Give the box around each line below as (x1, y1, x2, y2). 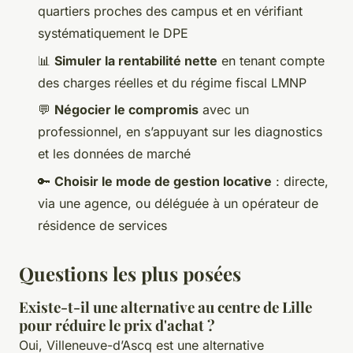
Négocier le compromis (54, 102, 199, 118)
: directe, (272, 173, 329, 189)
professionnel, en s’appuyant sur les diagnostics (38, 124, 322, 140)
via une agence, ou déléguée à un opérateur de (38, 195, 318, 211)
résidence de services (38, 217, 167, 233)
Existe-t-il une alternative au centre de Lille (19, 296, 312, 317)
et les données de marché (38, 146, 191, 162)
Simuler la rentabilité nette (54, 52, 217, 69)
